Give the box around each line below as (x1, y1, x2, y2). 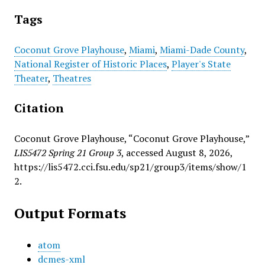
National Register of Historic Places (14, 57, 167, 70)
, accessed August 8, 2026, (121, 146, 232, 159)
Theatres (52, 72, 91, 85)
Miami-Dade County (159, 43, 244, 56)
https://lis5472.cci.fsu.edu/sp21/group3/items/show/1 (14, 160, 247, 173)
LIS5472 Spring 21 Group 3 (14, 146, 121, 159)
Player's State (171, 57, 231, 70)
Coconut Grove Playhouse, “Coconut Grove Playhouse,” (14, 132, 249, 145)
